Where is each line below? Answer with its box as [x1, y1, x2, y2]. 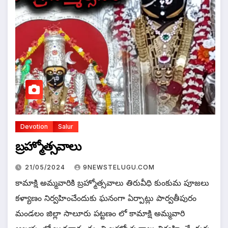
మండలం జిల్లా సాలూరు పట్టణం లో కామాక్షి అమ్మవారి [15, 208, 185, 218]
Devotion [20, 122, 48, 130]
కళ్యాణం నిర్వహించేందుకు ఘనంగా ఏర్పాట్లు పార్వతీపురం [15, 192, 196, 203]
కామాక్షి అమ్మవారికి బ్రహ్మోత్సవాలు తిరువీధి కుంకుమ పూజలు [15, 177, 209, 188]
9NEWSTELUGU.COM [83, 163, 155, 171]
